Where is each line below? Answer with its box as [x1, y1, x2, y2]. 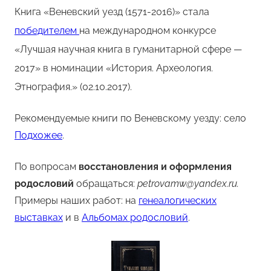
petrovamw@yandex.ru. [137, 177, 239, 189]
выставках [15, 211, 63, 223]
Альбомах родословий [82, 211, 188, 223]
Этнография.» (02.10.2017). [15, 80, 132, 93]
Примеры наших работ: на [15, 194, 139, 206]
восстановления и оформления [79, 160, 232, 172]
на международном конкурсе [79, 24, 216, 36]
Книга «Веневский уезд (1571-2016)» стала [15, 5, 209, 18]
